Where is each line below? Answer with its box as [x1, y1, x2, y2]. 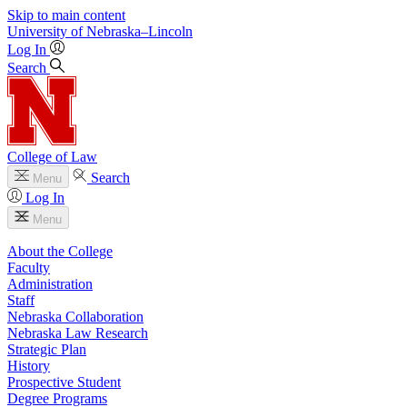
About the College [7, 243, 113, 259]
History [7, 358, 50, 373]
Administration [7, 276, 93, 292]
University [7, 24, 67, 39]
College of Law [7, 149, 97, 164]
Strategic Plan [7, 342, 86, 357]
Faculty [7, 260, 50, 275]
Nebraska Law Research [7, 325, 148, 341]
